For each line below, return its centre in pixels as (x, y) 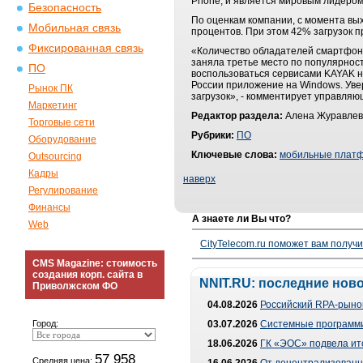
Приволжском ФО (75, 286)
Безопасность (65, 8)
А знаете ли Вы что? (241, 219)
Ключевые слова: (234, 155)
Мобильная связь (75, 28)
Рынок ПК (51, 88)
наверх (199, 179)
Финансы (49, 207)
